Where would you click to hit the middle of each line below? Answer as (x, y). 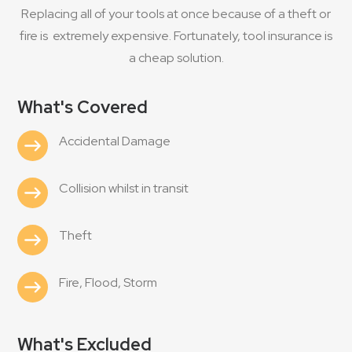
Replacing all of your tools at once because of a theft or (176, 14)
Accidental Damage (114, 141)
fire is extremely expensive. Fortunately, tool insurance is (176, 36)
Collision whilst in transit (123, 188)
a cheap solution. (176, 58)
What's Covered (82, 107)
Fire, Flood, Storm (108, 282)
